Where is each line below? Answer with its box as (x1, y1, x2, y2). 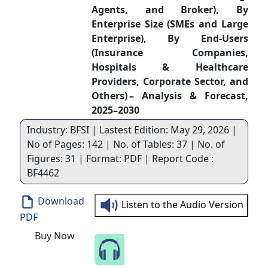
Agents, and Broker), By (91, 3, 249, 16)
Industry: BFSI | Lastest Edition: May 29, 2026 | (26, 123, 237, 136)
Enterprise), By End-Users (91, 32, 249, 45)
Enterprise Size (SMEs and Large (91, 17, 249, 31)
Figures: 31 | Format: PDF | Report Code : (26, 152, 214, 165)
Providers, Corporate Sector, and (91, 75, 249, 88)
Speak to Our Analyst (130, 239, 243, 252)
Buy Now (34, 229, 75, 243)
